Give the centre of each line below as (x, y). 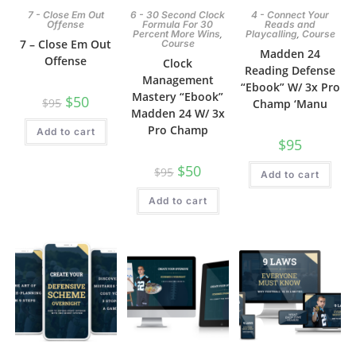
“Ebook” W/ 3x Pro (290, 87)
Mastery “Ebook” (178, 96)
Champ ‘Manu (290, 103)
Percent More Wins (177, 33)
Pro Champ (178, 130)
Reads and (290, 24)
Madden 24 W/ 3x (178, 113)
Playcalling (271, 33)
